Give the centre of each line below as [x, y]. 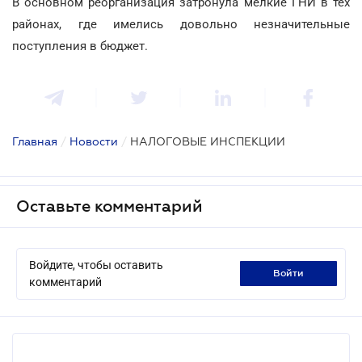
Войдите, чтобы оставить [96, 265]
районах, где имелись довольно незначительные [181, 24]
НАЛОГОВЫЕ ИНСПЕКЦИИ [208, 141]
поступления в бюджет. [80, 46]
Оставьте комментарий [109, 206]
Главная [35, 141]
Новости [94, 141]
